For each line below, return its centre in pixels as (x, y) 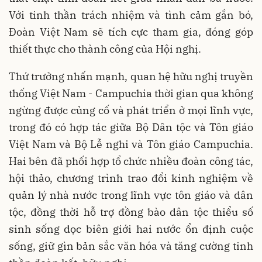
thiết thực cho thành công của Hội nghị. (105, 49)
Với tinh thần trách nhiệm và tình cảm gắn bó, (131, 15)
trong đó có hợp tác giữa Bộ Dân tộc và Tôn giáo (131, 127)
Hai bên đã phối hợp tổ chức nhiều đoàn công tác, (131, 161)
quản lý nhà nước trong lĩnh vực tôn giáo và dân (131, 195)
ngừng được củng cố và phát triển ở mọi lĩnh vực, (131, 111)
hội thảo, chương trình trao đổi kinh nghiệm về (131, 178)
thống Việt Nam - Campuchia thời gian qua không (131, 94)
